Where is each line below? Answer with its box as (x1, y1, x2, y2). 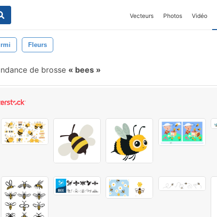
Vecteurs (130, 12, 154, 19)
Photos (163, 12, 182, 19)
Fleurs (28, 41, 47, 48)
